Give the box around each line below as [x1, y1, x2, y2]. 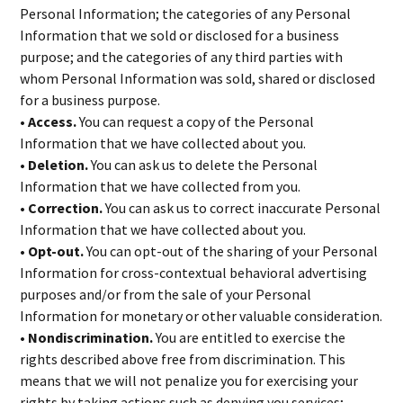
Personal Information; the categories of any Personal [20, 4, 352, 22]
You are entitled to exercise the [153, 328, 346, 346]
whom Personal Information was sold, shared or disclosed [20, 69, 376, 87]
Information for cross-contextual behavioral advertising [20, 264, 368, 282]
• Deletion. [20, 156, 89, 174]
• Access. [20, 112, 77, 130]
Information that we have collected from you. [20, 177, 301, 195]
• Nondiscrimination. [20, 328, 154, 346]
